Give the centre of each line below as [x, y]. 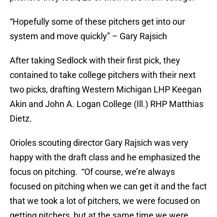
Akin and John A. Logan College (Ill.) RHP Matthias [107, 104]
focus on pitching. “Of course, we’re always [92, 172]
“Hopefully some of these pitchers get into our [97, 22]
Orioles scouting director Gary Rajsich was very [99, 143]
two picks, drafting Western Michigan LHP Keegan [106, 90]
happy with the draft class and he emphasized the [105, 157]
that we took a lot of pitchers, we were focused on [105, 201]
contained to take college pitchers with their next [103, 75]
